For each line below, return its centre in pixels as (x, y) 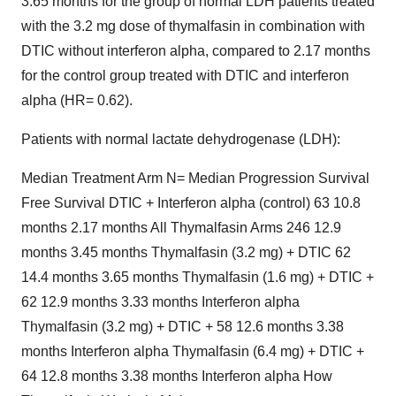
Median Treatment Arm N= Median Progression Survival (195, 178)
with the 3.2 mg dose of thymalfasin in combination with (193, 26)
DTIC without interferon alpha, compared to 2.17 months (196, 51)
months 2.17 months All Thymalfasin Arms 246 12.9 (181, 228)
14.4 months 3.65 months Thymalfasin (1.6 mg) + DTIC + (198, 277)
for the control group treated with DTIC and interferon (185, 76)
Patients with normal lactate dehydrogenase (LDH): (181, 139)
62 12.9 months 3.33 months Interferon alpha (160, 302)
